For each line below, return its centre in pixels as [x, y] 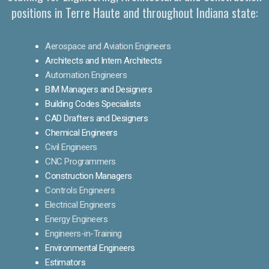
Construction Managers [89, 176]
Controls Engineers [80, 190]
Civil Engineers [71, 147]
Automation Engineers [86, 75]
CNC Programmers [80, 161]
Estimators [65, 262]
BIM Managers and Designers [98, 89]
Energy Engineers [76, 219]
